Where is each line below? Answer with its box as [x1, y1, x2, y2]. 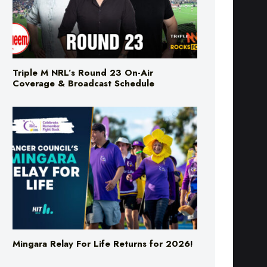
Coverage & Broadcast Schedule [13, 29, 154, 42]
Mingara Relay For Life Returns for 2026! [13, 190, 193, 203]
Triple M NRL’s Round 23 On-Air [13, 18, 153, 32]
